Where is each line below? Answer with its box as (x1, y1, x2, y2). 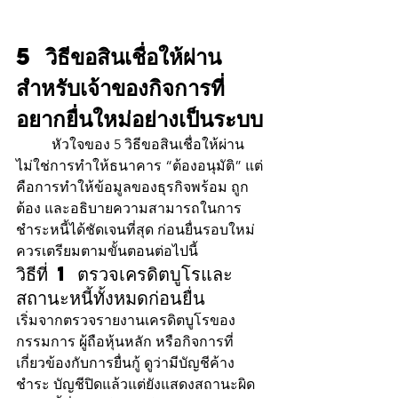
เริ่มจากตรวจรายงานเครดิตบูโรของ (16, 312, 235, 330)
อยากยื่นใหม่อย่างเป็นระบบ (16, 103, 263, 134)
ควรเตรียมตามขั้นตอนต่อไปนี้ (16, 243, 198, 260)
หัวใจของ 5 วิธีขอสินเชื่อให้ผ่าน (16, 136, 52, 154)
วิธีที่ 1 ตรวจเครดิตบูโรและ (16, 261, 233, 287)
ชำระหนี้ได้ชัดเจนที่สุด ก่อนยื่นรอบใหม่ (16, 221, 255, 239)
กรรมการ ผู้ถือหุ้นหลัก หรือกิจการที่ (16, 333, 234, 351)
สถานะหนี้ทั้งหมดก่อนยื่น (16, 285, 205, 311)
